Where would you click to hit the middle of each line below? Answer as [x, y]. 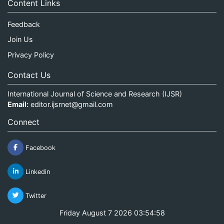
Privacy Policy [31, 54]
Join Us [20, 39]
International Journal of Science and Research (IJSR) [95, 93]
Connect [23, 122]
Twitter [35, 195]
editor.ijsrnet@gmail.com [72, 104]
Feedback [24, 24]
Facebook [39, 147]
